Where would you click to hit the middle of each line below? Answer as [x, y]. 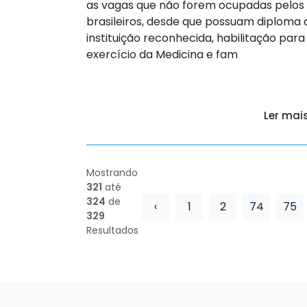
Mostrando [112, 172]
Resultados [112, 230]
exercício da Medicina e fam [162, 54]
